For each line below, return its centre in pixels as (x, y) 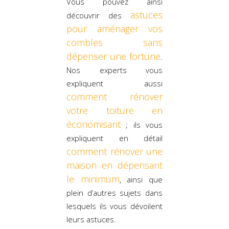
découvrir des (98, 15)
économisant (94, 124)
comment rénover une (114, 151)
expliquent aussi (114, 83)
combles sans (114, 42)
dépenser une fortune (113, 56)
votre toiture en (114, 110)
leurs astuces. (91, 219)
